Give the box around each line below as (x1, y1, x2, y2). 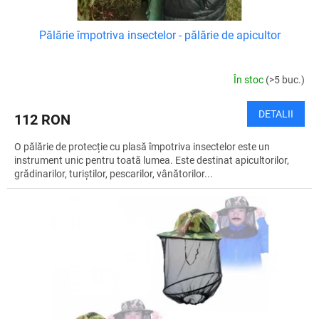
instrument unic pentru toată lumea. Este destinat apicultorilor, (14, 154, 289, 166)
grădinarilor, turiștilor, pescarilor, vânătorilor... (14, 167, 213, 179)
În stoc (234, 74, 266, 86)
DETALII (258, 108, 293, 120)
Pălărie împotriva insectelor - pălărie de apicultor (38, 28, 281, 42)
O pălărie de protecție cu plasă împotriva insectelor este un (14, 140, 270, 152)
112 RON (14, 110, 70, 128)
